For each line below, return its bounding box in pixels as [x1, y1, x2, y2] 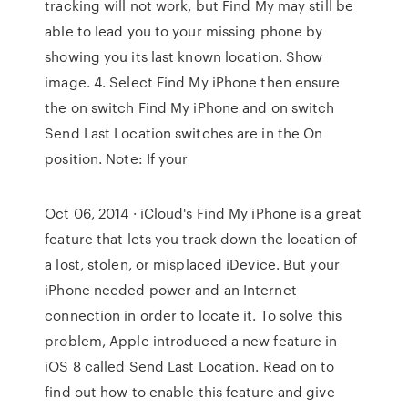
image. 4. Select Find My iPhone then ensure [45, 72, 341, 92]
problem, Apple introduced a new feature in [45, 331, 338, 351]
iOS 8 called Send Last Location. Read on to [45, 356, 335, 376]
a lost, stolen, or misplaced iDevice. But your [45, 254, 340, 274]
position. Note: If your [45, 148, 192, 168]
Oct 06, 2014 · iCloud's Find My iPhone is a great [45, 203, 362, 223]
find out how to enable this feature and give [45, 382, 335, 402]
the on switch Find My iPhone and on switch [45, 97, 335, 117]
